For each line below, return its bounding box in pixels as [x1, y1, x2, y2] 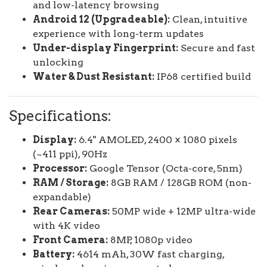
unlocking [33, 57, 83, 68]
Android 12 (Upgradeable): [33, 14, 170, 25]
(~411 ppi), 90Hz [33, 148, 107, 160]
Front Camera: [33, 234, 108, 246]
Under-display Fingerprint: [33, 42, 178, 54]
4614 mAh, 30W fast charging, [74, 249, 224, 260]
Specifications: [9, 107, 111, 125]
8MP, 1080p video [108, 234, 193, 246]
